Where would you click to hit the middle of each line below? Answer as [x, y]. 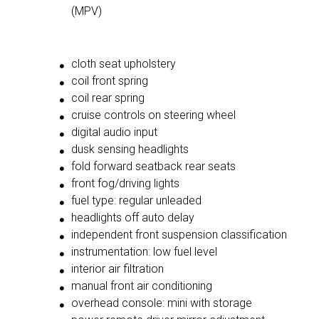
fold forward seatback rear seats [153, 167]
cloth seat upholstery [123, 64]
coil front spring [109, 81]
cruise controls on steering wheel [153, 115]
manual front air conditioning [141, 286]
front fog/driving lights [125, 184]
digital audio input [114, 132]
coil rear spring [108, 98]
